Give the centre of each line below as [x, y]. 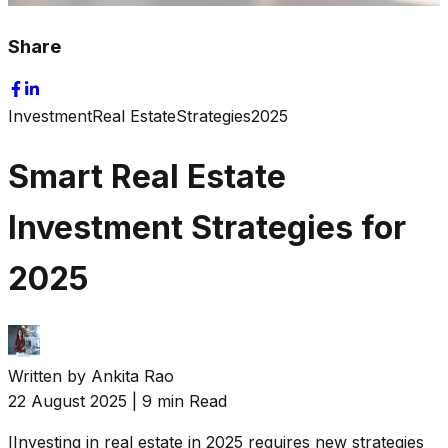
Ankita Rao [132, 376]
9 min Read [184, 401]
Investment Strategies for [207, 227]
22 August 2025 [67, 401]
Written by [47, 376]
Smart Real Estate [147, 176]
